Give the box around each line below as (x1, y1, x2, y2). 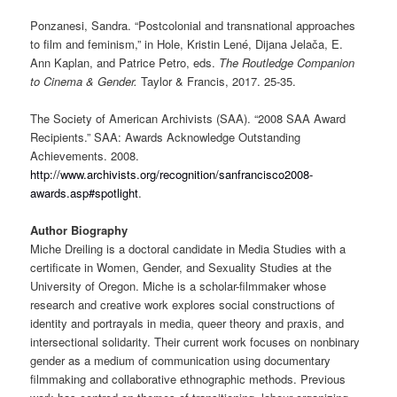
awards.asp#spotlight (30, 184, 139, 202)
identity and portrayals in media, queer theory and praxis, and (30, 315, 345, 332)
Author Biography (30, 222, 128, 239)
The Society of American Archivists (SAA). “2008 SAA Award (30, 110, 346, 128)
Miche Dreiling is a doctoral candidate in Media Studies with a (30, 240, 346, 258)
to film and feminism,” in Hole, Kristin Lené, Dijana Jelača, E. (30, 35, 344, 53)
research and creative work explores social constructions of (30, 296, 336, 314)
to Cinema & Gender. (30, 73, 142, 90)
